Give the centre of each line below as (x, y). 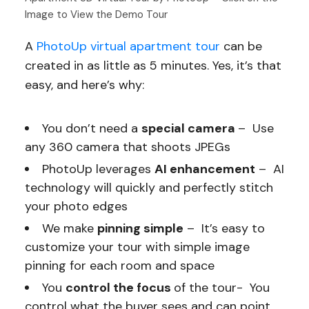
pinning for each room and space (119, 265)
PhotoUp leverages (98, 169)
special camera (189, 128)
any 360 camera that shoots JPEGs (127, 147)
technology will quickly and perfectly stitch (149, 187)
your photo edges (76, 206)
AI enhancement (205, 169)
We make (69, 228)
